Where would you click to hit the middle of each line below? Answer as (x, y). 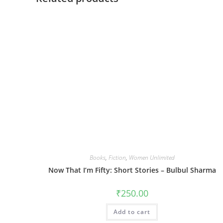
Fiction (117, 158)
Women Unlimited (152, 158)
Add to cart (132, 212)
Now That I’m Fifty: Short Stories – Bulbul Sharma (132, 170)
